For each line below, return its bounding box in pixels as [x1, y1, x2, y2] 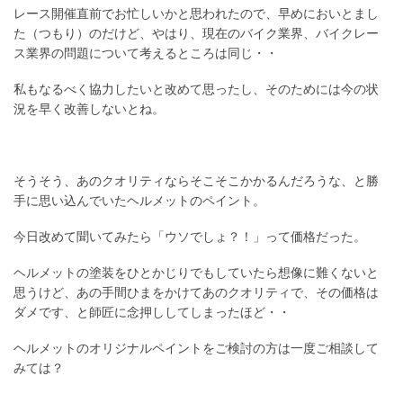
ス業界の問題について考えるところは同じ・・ [13, 44, 278, 62]
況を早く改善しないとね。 [13, 100, 165, 118]
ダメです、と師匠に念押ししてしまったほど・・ [13, 303, 291, 321]
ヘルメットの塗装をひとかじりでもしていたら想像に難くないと [13, 264, 379, 282]
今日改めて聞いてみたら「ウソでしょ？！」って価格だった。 [13, 228, 366, 246]
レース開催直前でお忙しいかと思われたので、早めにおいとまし [13, 4, 379, 22]
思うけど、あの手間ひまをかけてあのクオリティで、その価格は [13, 283, 379, 301]
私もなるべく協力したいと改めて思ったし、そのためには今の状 [13, 80, 379, 98]
